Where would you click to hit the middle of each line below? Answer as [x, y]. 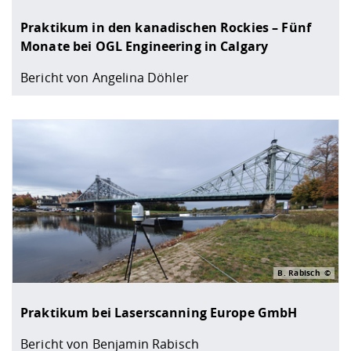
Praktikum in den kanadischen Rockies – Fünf [166, 27]
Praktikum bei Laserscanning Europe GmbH [159, 312]
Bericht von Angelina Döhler [105, 77]
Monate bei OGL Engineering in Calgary [145, 46]
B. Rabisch [299, 272]
